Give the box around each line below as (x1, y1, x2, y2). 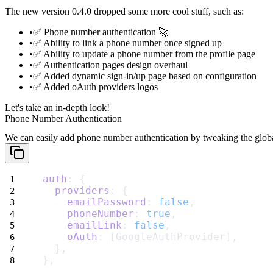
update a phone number (82, 48, 172, 59)
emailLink (67, 219, 122, 232)
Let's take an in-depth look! (5, 102, 110, 113)
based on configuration (166, 70, 257, 81)
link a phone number (82, 37, 161, 48)
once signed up (161, 37, 222, 48)
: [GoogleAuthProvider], (97, 231, 238, 243)
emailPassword (67, 196, 146, 208)
